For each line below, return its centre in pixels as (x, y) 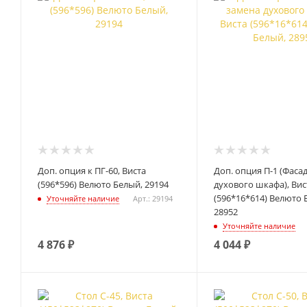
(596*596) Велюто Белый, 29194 (103, 184)
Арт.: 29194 (153, 198)
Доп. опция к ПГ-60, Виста (92, 170)
